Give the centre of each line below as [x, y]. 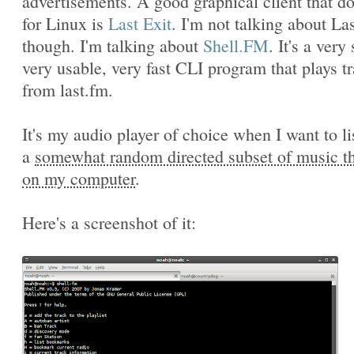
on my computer [79, 178]
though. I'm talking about [113, 45]
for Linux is [65, 23]
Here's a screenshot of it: [109, 222]
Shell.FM [236, 45]
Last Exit [140, 23]
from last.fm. [68, 90]
